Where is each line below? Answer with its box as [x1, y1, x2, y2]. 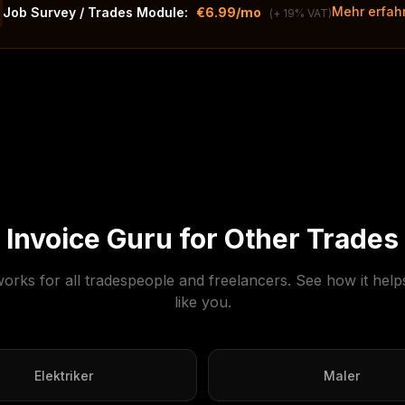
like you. [174, 293, 231, 311]
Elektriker [34, 368, 93, 383]
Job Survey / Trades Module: [3, 5, 188, 20]
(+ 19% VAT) [269, 6, 332, 20]
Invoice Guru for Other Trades [6, 222, 399, 255]
